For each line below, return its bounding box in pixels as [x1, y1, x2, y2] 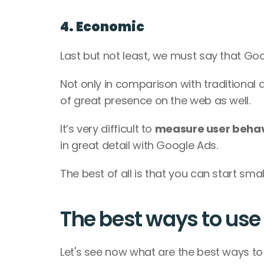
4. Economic [60, 18, 144, 36]
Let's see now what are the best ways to [60, 245, 263, 259]
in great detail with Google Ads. [60, 138, 221, 153]
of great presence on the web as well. [60, 93, 253, 108]
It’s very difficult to [60, 121, 155, 136]
